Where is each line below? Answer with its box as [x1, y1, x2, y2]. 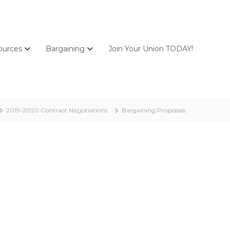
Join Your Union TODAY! [108, 44, 193, 53]
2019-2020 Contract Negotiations [6, 106, 107, 114]
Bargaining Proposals [122, 106, 186, 114]
